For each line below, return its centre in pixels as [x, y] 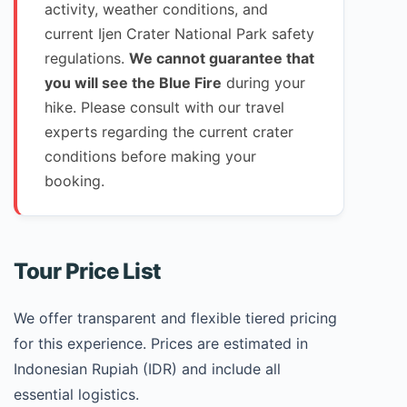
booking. [74, 181]
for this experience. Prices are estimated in [161, 343]
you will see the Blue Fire [133, 83]
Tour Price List [88, 271]
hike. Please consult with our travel [164, 107]
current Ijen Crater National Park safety [179, 34]
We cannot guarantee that [222, 58]
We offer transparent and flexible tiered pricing [175, 318]
